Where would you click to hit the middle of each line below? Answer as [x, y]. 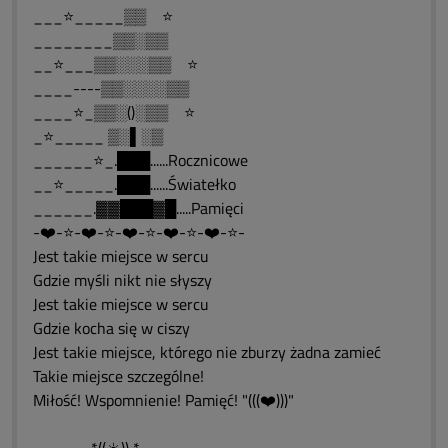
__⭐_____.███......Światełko [134, 184]
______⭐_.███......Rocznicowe [140, 160]
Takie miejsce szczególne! [118, 376]
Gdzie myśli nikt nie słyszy [122, 280]
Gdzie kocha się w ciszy [111, 328]
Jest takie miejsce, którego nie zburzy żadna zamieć [207, 352]
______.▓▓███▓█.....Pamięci [138, 208]
